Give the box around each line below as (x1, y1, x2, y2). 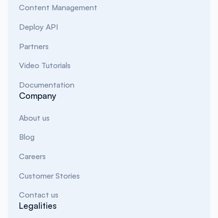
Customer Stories (19, 170, 80, 181)
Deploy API (19, 22, 59, 32)
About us (19, 112, 50, 123)
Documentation (19, 80, 75, 90)
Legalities (19, 200, 57, 211)
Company (19, 90, 57, 101)
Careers (19, 151, 46, 162)
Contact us (19, 190, 59, 200)
